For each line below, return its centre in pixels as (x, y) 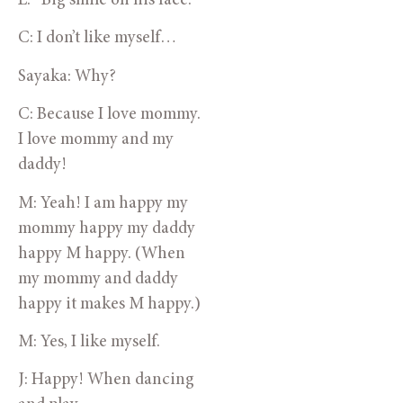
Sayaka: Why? (67, 76)
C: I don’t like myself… (97, 39)
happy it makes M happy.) (109, 304)
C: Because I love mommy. (109, 115)
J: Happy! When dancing (106, 381)
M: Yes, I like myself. (89, 342)
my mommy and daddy (98, 279)
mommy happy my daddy (107, 228)
